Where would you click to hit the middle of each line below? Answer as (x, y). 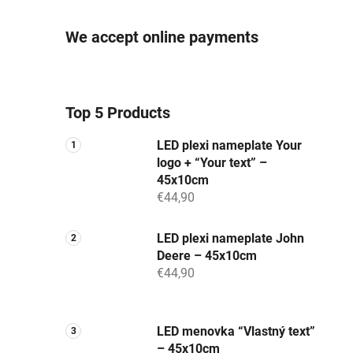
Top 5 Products (118, 112)
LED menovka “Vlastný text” (236, 331)
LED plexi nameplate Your (229, 145)
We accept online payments (162, 37)
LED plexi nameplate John (230, 238)
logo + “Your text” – (212, 162)
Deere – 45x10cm (207, 255)
